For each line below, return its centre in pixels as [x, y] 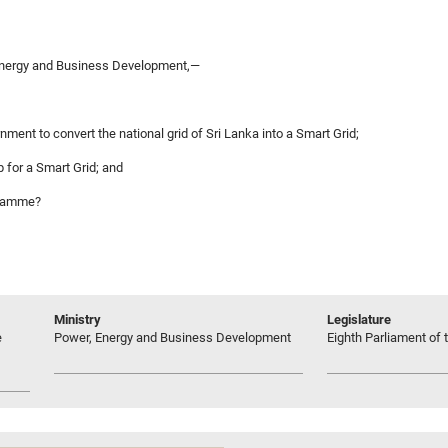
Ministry [77, 319]
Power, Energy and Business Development [172, 337]
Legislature [359, 319]
